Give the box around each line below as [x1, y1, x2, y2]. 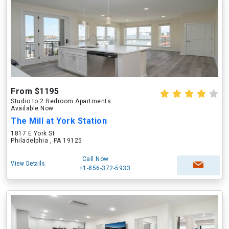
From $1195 [11, 86, 59, 96]
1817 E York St [11, 130, 55, 137]
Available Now [11, 105, 54, 112]
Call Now [82, 155, 109, 163]
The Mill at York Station [11, 116, 107, 126]
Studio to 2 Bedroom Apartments [11, 98, 111, 105]
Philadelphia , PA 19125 [11, 137, 82, 144]
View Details [11, 160, 45, 167]
